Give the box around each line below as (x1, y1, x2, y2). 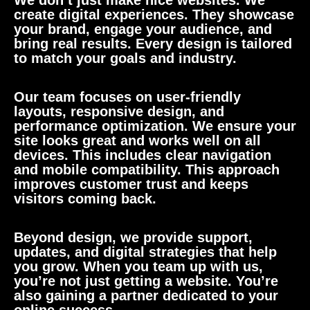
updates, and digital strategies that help (14, 244, 277, 259)
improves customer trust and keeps (14, 176, 248, 192)
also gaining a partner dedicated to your (14, 288, 278, 303)
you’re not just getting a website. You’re (14, 273, 278, 289)
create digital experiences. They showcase (14, 7, 294, 22)
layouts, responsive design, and (14, 104, 224, 119)
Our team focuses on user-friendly (14, 89, 241, 104)
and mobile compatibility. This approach (14, 162, 280, 177)
